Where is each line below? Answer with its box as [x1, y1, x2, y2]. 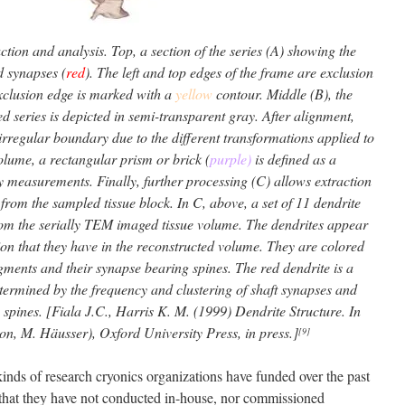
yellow [175, 84, 212, 103]
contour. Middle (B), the [216, 84, 353, 103]
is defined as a [251, 149, 336, 168]
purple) [210, 149, 251, 168]
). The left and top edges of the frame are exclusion [85, 62, 373, 81]
